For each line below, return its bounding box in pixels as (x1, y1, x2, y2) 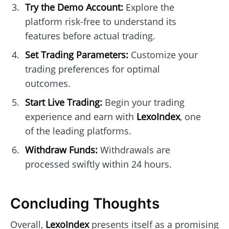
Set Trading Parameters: (25, 49, 128, 61)
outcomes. (25, 77, 71, 90)
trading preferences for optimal (25, 63, 160, 76)
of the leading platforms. (25, 125, 131, 138)
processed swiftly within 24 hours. (25, 158, 172, 171)
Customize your (128, 49, 198, 61)
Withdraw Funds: (25, 144, 98, 156)
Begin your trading (102, 96, 185, 109)
